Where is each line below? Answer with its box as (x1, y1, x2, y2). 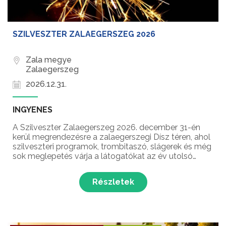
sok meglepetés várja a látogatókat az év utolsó (13, 151, 193, 161)
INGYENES (13, 105, 52, 115)
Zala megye (26, 55, 72, 65)
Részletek (92, 177, 134, 187)
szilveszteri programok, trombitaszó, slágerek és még (13, 142, 211, 152)
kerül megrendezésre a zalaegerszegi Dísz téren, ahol (13, 132, 210, 142)
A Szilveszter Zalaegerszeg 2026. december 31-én (13, 123, 200, 133)
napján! (13, 161, 39, 171)
